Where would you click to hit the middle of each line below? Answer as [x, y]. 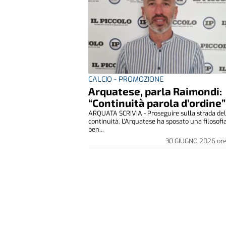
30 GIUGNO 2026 [191, 141]
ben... [96, 129]
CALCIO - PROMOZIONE [126, 79]
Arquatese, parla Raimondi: [155, 91]
